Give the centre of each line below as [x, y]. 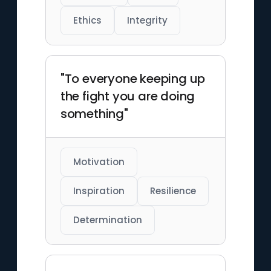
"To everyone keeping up [133, 79]
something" [94, 114]
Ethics [87, 20]
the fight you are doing [128, 96]
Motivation [99, 162]
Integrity [147, 20]
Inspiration [99, 191]
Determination [107, 220]
